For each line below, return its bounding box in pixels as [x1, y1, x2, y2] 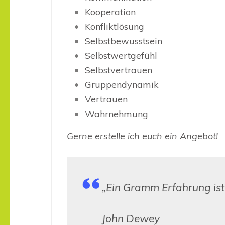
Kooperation [85, 6, 136, 18]
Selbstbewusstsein [85, 35, 162, 47]
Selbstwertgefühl [85, 50, 157, 62]
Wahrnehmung [85, 108, 148, 120]
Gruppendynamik [85, 79, 159, 91]
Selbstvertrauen [85, 64, 152, 76]
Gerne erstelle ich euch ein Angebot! [67, 130, 218, 142]
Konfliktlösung [85, 21, 144, 33]
